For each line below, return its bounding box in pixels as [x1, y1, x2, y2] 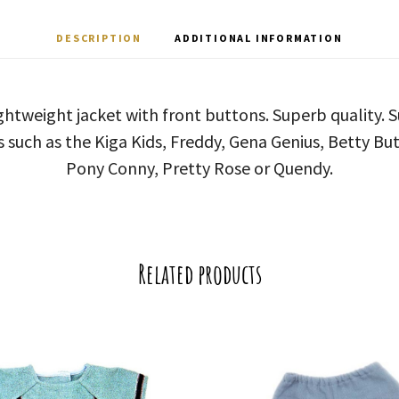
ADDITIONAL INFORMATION [175, 31, 343, 45]
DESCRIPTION [56, 31, 142, 45]
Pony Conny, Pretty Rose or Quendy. [65, 157, 333, 179]
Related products [137, 257, 262, 290]
